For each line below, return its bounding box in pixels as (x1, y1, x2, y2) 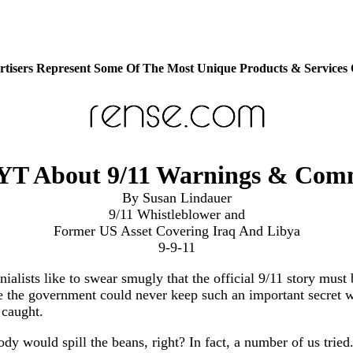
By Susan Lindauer (121, 190, 232, 206)
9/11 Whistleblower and (108, 206, 245, 222)
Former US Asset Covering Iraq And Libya (53, 223, 300, 239)
